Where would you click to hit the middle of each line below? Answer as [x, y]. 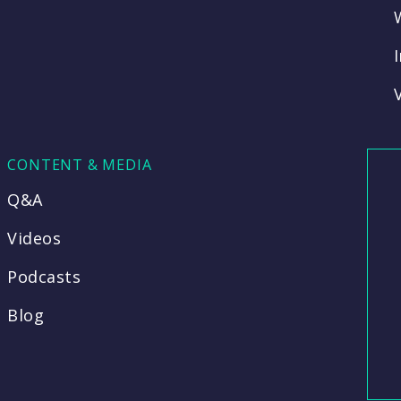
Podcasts [44, 277]
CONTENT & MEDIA [80, 165]
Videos [34, 238]
